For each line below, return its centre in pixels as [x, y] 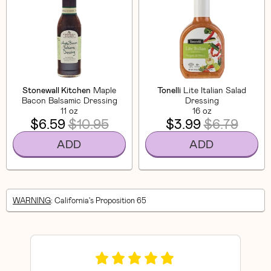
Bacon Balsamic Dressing [69, 100]
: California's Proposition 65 [99, 200]
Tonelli [169, 90]
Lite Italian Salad [215, 90]
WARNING [32, 200]
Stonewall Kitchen [57, 90]
